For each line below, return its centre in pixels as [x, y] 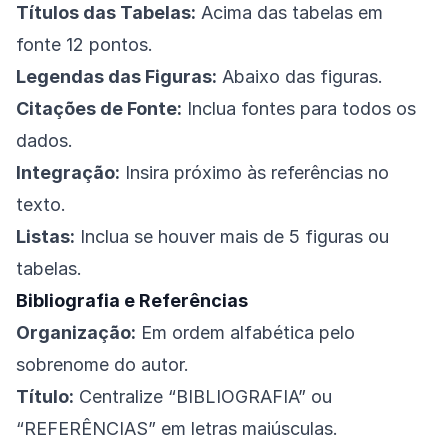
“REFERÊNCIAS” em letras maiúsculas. [177, 429]
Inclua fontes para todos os [299, 109]
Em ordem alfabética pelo [245, 333]
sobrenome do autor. [102, 365]
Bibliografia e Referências [132, 301]
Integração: [68, 173]
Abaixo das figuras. [300, 77]
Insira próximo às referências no [254, 173]
